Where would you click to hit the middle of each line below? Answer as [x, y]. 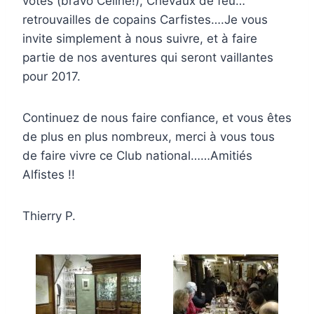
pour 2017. [52, 77]
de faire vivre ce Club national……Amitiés [137, 156]
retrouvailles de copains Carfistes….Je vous [145, 20]
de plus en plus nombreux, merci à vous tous [149, 137]
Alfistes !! [49, 175]
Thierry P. [49, 216]
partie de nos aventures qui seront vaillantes [148, 58]
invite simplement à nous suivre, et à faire [140, 39]
